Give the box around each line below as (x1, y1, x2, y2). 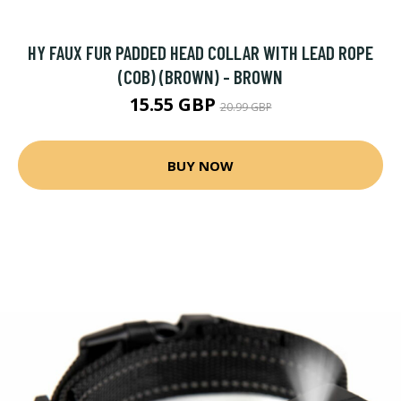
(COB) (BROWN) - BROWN (118, 65, 283, 88)
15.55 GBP (129, 92, 220, 116)
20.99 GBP (219, 99, 272, 115)
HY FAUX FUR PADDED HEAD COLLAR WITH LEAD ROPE (28, 41, 373, 64)
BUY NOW (167, 156, 234, 175)
